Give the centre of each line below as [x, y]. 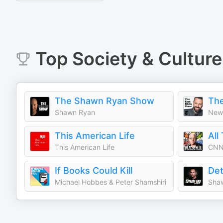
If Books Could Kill [94, 170]
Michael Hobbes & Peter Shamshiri [111, 182]
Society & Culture [147, 59]
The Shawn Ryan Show [105, 101]
